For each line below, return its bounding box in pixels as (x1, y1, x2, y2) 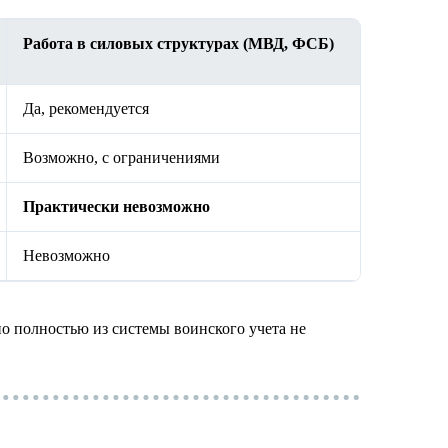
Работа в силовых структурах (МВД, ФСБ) (23, 35, 334, 53)
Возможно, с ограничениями (23, 149, 220, 167)
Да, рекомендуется (23, 100, 149, 118)
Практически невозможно (23, 198, 210, 216)
